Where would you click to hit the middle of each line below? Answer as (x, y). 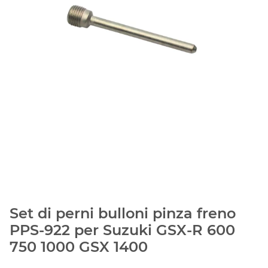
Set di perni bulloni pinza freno (123, 213)
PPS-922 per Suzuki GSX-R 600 (122, 230)
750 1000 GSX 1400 (79, 246)
